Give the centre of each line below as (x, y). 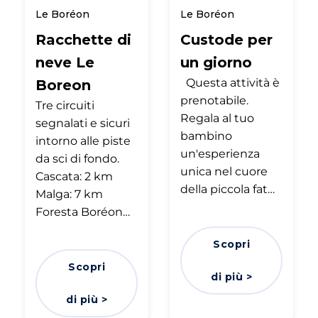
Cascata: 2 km (74, 176)
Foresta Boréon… (83, 212)
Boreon (63, 85)
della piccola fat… (227, 189)
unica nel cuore (224, 171)
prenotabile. (214, 100)
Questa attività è (230, 82)
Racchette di (83, 39)
